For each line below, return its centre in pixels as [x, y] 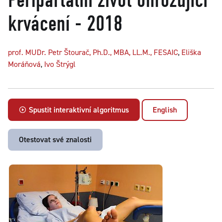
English [165, 110]
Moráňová [24, 64]
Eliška [191, 52]
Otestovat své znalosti [55, 139]
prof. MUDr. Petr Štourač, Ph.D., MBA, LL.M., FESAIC [93, 52]
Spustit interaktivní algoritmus [78, 110]
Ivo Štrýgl [60, 64]
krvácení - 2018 [65, 24]
